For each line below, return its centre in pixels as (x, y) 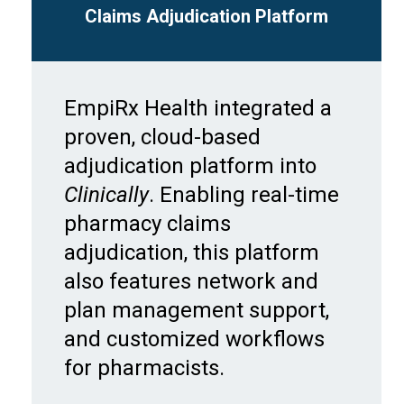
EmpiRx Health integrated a (198, 108)
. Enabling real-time (244, 194)
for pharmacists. (144, 367)
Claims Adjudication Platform (207, 16)
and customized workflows (194, 339)
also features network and (191, 281)
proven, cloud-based (162, 137)
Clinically (106, 194)
